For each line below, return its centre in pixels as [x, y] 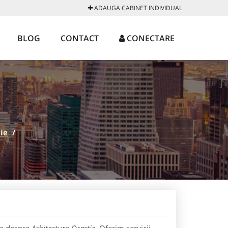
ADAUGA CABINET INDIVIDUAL [137, 8]
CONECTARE [150, 38]
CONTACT [80, 38]
